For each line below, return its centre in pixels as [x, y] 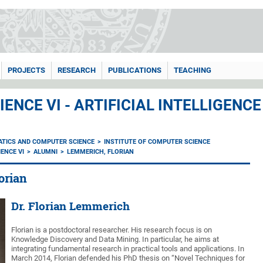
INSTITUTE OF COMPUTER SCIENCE [157, 142]
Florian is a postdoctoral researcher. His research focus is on [112, 230]
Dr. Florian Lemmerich [71, 206]
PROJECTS [26, 70]
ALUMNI [46, 152]
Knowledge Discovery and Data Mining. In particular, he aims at [115, 239]
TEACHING [193, 70]
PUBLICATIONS [135, 70]
